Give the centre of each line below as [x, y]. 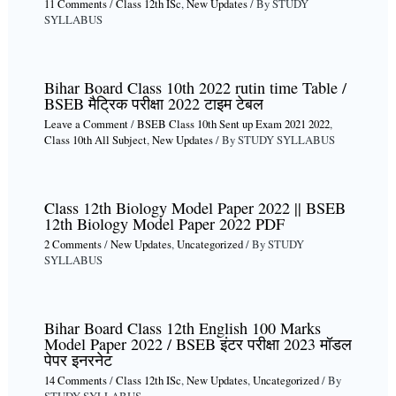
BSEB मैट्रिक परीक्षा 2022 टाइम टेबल [153, 103]
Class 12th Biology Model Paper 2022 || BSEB [194, 207]
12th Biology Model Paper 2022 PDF [164, 223]
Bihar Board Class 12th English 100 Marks [182, 328]
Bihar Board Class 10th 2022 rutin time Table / [195, 87]
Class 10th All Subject [95, 141]
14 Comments [75, 381]
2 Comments [72, 245]
